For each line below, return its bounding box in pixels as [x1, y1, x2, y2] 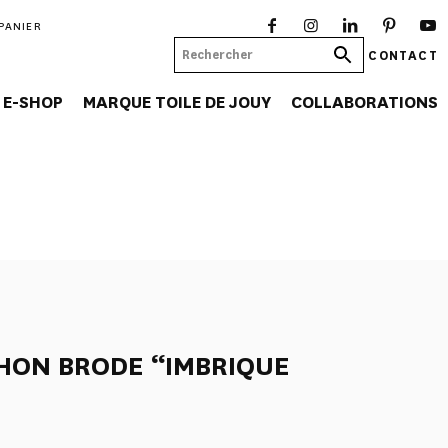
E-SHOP [3, 91, 63, 114]
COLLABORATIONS [291, 91, 438, 114]
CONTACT [368, 46, 438, 63]
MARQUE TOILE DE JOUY [83, 91, 271, 114]
